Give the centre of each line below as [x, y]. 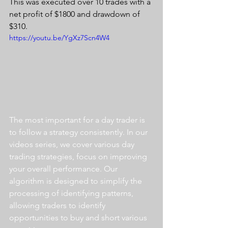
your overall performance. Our [64, 168]
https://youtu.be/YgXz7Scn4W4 [59, 38]
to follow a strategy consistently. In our [79, 132]
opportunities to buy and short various [79, 217]
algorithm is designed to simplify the [77, 181]
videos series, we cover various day [73, 144]
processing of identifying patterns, [72, 193]
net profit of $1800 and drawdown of [76, 14]
